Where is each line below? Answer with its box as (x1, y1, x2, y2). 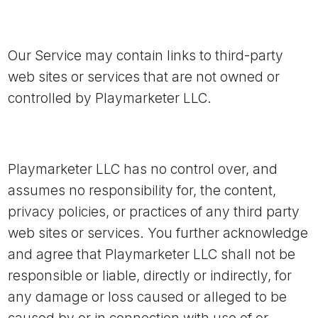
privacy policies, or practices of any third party (8, 204, 300, 220)
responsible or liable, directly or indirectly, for (8, 268, 292, 284)
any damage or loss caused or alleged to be (8, 289, 287, 305)
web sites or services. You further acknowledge (8, 225, 308, 241)
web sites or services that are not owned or (8, 69, 280, 85)
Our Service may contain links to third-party (8, 48, 283, 64)
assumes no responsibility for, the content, (8, 182, 276, 199)
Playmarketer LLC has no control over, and (8, 161, 278, 177)
